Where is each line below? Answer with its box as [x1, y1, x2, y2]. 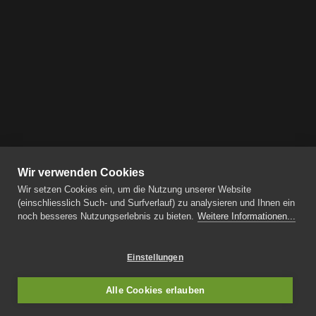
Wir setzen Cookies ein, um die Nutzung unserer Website [18, 184, 251, 195]
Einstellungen [127, 252, 183, 262]
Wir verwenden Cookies [18, 166, 145, 178]
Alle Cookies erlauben [105, 285, 205, 296]
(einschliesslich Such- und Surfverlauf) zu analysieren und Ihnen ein [18, 197, 295, 208]
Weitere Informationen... [197, 211, 296, 221]
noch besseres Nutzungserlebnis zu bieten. [18, 211, 194, 221]
